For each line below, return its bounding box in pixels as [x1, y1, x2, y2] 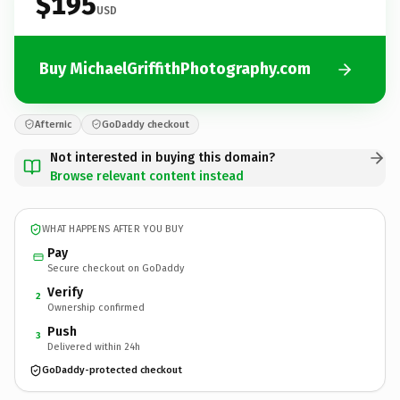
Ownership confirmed [47, 301, 145, 313]
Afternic [35, 118, 71, 130]
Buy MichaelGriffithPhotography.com [39, 59, 311, 79]
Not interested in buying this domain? [50, 149, 275, 165]
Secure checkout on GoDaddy [47, 262, 184, 274]
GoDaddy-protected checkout [42, 364, 182, 376]
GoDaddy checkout [102, 118, 189, 130]
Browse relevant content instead [50, 168, 244, 184]
